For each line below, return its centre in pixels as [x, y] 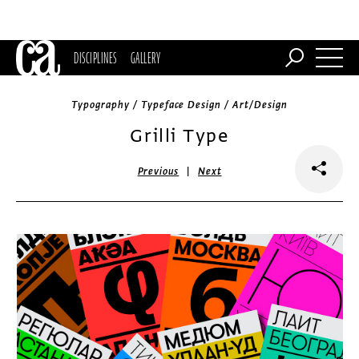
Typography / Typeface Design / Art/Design [179, 105]
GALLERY [145, 58]
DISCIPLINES [95, 58]
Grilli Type [179, 136]
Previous [158, 171]
